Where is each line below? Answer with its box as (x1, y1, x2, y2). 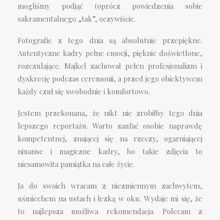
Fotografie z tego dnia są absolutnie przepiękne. (18, 35, 202, 45)
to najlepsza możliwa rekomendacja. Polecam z (18, 206, 202, 216)
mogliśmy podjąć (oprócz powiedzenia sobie (18, 1, 202, 11)
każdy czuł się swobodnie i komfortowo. (18, 86, 150, 96)
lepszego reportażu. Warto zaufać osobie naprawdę (18, 121, 202, 131)
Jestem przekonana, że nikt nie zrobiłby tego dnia (18, 108, 202, 118)
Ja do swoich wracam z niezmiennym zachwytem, (18, 181, 202, 191)
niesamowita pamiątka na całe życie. (18, 159, 137, 169)
